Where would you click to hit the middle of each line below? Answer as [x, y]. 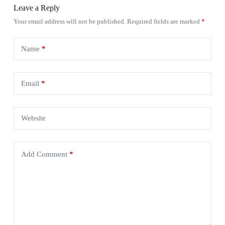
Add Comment [44, 154]
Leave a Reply [36, 8]
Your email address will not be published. [69, 22]
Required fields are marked [164, 22]
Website [33, 118]
